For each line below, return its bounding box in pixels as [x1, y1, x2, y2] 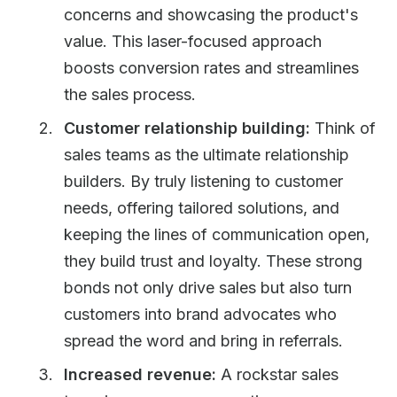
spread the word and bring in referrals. [64, 331, 343, 350]
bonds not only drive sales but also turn [64, 278, 352, 297]
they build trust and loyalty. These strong [64, 252, 362, 270]
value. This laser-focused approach [64, 32, 322, 51]
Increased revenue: [64, 365, 216, 384]
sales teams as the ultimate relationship [64, 145, 349, 164]
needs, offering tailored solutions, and [64, 198, 339, 217]
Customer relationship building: [64, 119, 310, 137]
